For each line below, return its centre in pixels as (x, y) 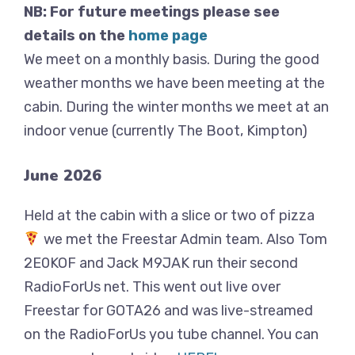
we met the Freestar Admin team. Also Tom (183, 240)
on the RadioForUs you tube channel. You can (171, 335)
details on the (76, 36)
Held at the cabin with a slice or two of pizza (169, 216)
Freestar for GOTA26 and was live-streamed (168, 311)
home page (168, 36)
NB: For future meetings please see (152, 12)
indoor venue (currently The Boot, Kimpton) (166, 131)
